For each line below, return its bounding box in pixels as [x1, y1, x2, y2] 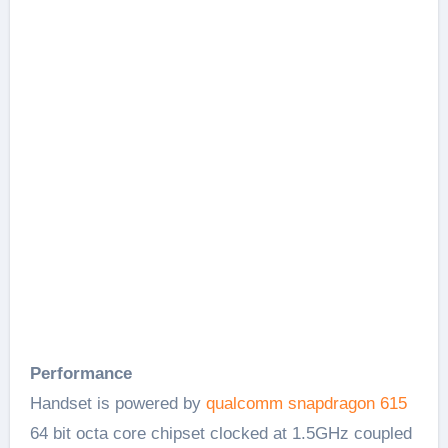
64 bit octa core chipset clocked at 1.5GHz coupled [29, 423, 412, 443]
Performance [29, 363, 132, 383]
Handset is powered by [29, 393, 206, 413]
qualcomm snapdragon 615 [205, 393, 407, 413]
